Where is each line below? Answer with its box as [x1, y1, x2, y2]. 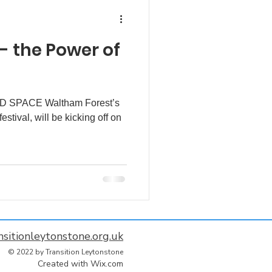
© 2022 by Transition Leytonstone [8, 247, 123, 257]
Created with [38, 258, 90, 270]
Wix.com [90, 258, 123, 270]
